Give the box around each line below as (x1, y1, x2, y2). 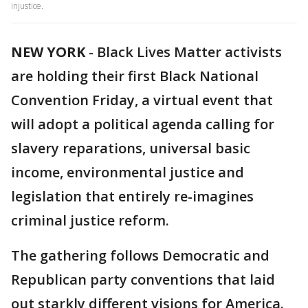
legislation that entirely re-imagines (11, 187, 254, 206)
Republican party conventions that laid (11, 270, 275, 289)
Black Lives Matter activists (97, 43, 282, 61)
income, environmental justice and (11, 163, 244, 181)
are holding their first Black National (11, 67, 258, 85)
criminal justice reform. (11, 211, 169, 230)
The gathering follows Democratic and (11, 246, 269, 265)
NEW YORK (11, 43, 85, 61)
